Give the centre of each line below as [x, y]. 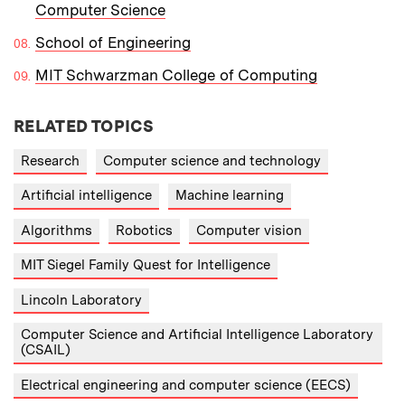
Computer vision [249, 230]
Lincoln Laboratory [81, 300]
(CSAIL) [46, 350]
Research [50, 160]
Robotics [144, 230]
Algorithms [57, 230]
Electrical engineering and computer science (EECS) [186, 385]
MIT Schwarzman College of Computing [176, 75]
